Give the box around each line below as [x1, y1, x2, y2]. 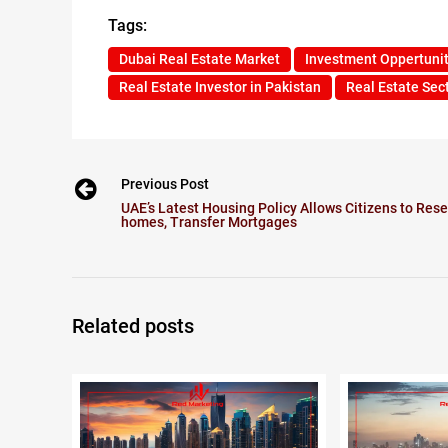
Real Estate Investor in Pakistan [119, 79, 321, 96]
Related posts [72, 314, 194, 339]
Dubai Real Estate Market [119, 51, 280, 68]
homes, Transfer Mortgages [121, 214, 297, 231]
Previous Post [121, 176, 209, 193]
